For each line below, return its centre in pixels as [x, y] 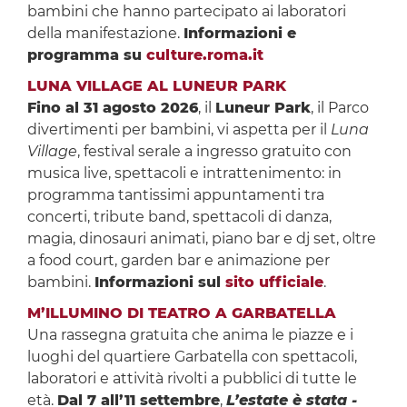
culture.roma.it [204, 55]
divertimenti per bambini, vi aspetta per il [179, 130]
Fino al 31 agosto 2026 [112, 108]
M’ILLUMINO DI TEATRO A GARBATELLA [181, 313]
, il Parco [339, 108]
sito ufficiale [274, 283]
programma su [86, 55]
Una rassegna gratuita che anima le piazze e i [190, 335]
